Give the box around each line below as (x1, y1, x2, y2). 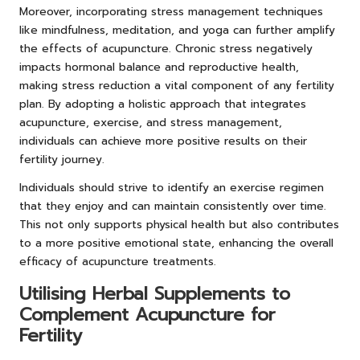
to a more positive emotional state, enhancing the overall (19, 234, 333, 252)
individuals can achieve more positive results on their (19, 132, 307, 149)
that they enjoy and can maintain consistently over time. (19, 197, 326, 215)
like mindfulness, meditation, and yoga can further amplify (19, 21, 335, 39)
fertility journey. (19, 150, 104, 168)
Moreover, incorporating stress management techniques (19, 2, 323, 20)
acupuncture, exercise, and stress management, (19, 113, 282, 131)
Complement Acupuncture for (19, 301, 276, 328)
